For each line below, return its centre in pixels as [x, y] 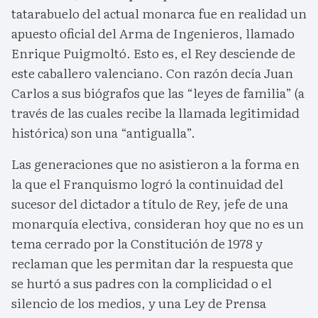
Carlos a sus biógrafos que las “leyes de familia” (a [158, 92]
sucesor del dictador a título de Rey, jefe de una [150, 203]
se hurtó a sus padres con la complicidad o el [142, 283]
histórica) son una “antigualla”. [103, 132]
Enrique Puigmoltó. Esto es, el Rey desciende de [153, 53]
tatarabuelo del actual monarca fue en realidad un [159, 13]
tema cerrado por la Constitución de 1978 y [137, 243]
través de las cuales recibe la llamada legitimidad [155, 112]
